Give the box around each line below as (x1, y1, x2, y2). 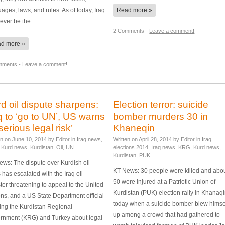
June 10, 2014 (12, 136, 47, 143)
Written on (113, 136, 139, 143)
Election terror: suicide (113, 99, 209, 110)
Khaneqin (113, 123, 155, 134)
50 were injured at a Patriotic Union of (113, 178, 216, 185)
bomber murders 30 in (113, 111, 208, 122)
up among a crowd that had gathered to (113, 211, 220, 218)
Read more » (117, 7, 153, 14)
